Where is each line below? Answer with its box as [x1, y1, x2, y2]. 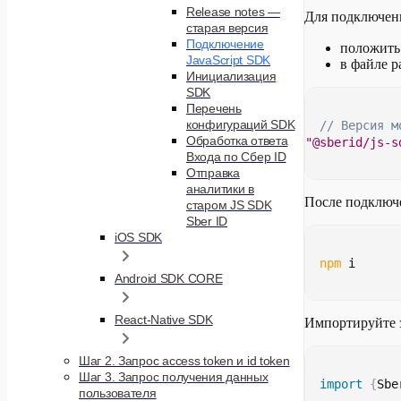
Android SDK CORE [115, 271, 223, 286]
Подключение [186, 37, 264, 51]
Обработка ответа [186, 133, 288, 148]
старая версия [186, 21, 269, 35]
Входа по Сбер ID [186, 149, 286, 164]
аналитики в [186, 182, 254, 196]
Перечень [186, 101, 242, 115]
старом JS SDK [186, 198, 272, 212]
